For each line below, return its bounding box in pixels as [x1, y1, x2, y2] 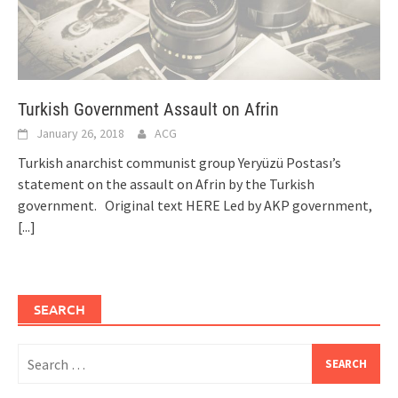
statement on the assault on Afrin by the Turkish [18, 175, 314, 194]
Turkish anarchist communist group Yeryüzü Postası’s [18, 154, 341, 172]
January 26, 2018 [36, 125, 124, 142]
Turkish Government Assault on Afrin [18, 99, 279, 121]
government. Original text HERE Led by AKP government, [18, 196, 372, 215]
